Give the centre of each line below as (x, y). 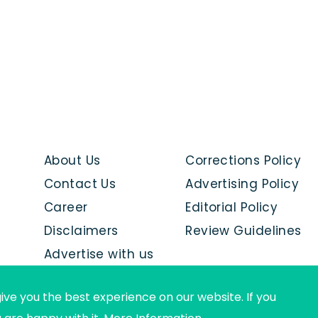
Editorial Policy (232, 208)
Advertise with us (99, 254)
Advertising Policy (242, 184)
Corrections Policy (243, 161)
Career (66, 208)
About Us (72, 161)
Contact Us (80, 184)
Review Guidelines (243, 231)
